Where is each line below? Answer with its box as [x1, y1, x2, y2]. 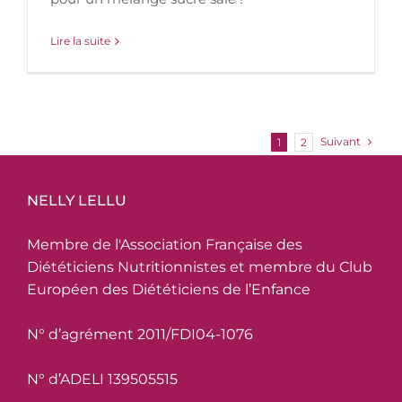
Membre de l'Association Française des [27, 236, 302, 254]
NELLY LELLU [27, 192, 127, 210]
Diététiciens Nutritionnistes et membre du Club [27, 258, 372, 276]
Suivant [320, 135, 361, 149]
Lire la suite [50, 34, 110, 48]
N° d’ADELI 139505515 [27, 371, 178, 389]
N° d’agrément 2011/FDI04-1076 [27, 326, 253, 344]
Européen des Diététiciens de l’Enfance [27, 281, 310, 299]
